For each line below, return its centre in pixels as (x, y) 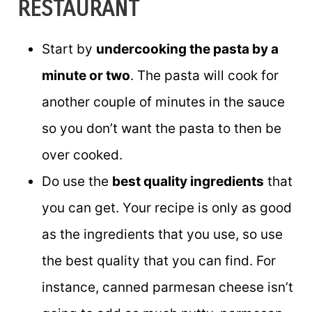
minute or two (86, 75)
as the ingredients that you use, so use (162, 234)
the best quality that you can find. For (159, 260)
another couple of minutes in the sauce (163, 102)
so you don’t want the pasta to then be (162, 128)
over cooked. (82, 155)
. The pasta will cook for (204, 75)
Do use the (77, 181)
